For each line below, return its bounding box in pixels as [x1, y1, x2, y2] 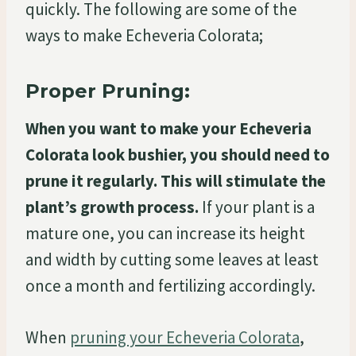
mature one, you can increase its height [25, 222, 305, 244]
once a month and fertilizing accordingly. [25, 274, 315, 296]
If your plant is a [199, 195, 315, 218]
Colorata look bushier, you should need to [25, 143, 330, 165]
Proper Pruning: [25, 79, 190, 103]
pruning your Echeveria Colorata [70, 326, 300, 348]
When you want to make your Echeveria [25, 117, 311, 139]
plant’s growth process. [25, 195, 199, 218]
